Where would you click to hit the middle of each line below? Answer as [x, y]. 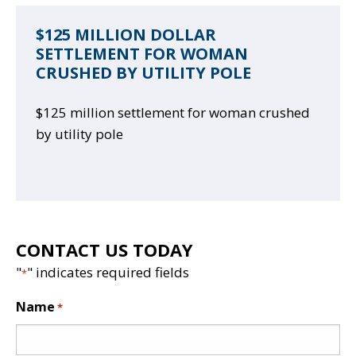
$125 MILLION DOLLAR [126, 34]
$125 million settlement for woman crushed [173, 112]
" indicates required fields [108, 272]
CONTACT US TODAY [104, 249]
